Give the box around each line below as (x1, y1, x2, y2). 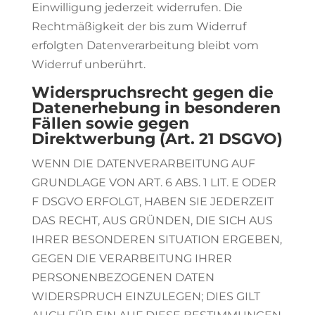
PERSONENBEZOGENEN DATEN (31, 271, 214, 284)
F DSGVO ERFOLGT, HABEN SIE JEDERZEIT (31, 195, 274, 208)
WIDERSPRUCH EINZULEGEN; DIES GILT (31, 290, 260, 303)
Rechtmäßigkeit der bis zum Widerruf (31, 20, 246, 33)
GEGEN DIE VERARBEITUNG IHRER (31, 252, 232, 265)
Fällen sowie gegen (31, 114, 189, 133)
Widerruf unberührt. (31, 58, 146, 71)
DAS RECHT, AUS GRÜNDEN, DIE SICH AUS (31, 214, 273, 227)
